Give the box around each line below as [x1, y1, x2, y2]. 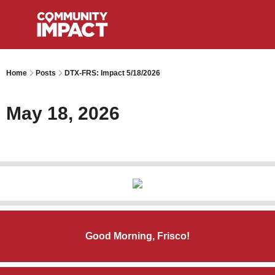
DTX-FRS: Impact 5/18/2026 [64, 69, 160, 77]
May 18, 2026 [6, 103, 120, 123]
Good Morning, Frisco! [85, 231, 190, 241]
